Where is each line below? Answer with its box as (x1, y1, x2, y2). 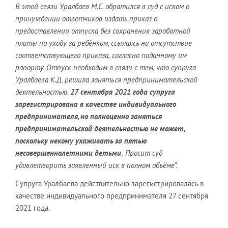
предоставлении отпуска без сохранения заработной (15, 26, 190, 36)
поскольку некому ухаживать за (15, 136, 124, 146)
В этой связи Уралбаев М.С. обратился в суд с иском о (15, 2, 189, 11)
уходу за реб (49, 38, 89, 48)
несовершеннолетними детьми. (15, 148, 123, 158)
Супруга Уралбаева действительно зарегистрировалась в (15, 179, 204, 188)
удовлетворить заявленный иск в (15, 160, 125, 170)
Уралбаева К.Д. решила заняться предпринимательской (15, 75, 197, 84)
